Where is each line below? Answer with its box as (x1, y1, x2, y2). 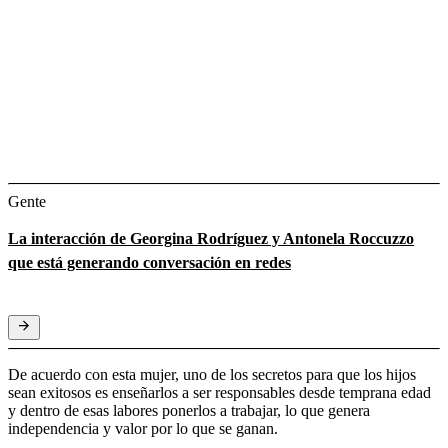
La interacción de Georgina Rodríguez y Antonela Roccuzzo (8, 229, 414, 247)
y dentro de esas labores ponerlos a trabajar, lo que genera (8, 401, 370, 419)
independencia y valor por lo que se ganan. (8, 419, 278, 437)
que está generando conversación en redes (8, 253, 291, 271)
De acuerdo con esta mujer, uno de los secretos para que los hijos (8, 365, 416, 383)
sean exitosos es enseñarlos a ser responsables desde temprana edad (8, 383, 431, 401)
